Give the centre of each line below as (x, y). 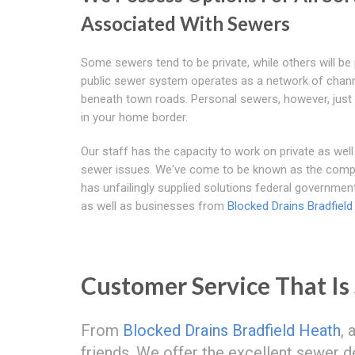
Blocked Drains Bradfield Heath (232, 330)
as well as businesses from (154, 206)
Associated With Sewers (185, 23)
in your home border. (134, 117)
